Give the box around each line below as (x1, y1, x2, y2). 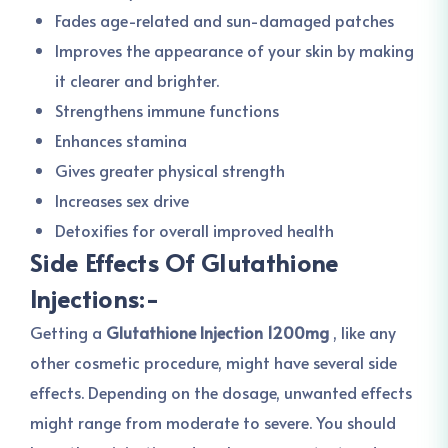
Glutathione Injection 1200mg (106, 321, 329, 343)
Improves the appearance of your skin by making (55, 39, 414, 61)
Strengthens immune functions (55, 99, 279, 121)
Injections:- (30, 282, 159, 315)
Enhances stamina (55, 129, 187, 151)
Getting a (30, 321, 106, 343)
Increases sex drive (55, 189, 189, 211)
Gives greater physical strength (55, 159, 285, 181)
